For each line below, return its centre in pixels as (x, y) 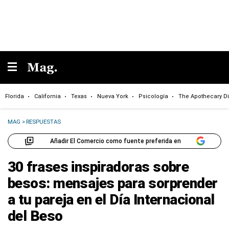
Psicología (153, 96)
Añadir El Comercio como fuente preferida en (115, 141)
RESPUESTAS (44, 122)
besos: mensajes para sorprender (113, 183)
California (48, 96)
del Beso (35, 216)
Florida (15, 96)
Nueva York (113, 96)
